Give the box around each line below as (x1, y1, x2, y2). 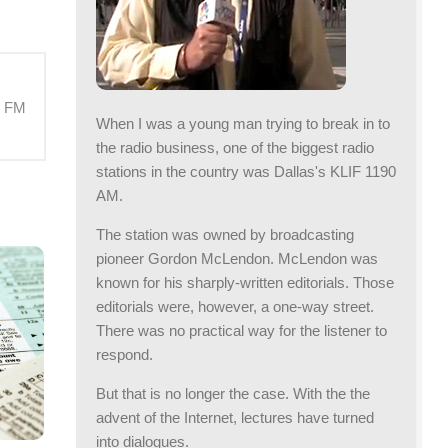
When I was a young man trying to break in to (96, 115, 390, 133)
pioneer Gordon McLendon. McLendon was (96, 250, 378, 268)
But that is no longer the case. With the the (96, 385, 370, 403)
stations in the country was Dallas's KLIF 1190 (96, 163, 396, 181)
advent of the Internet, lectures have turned (96, 409, 374, 427)
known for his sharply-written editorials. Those (96, 274, 394, 292)
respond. (96, 346, 153, 364)
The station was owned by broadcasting (96, 226, 354, 244)
